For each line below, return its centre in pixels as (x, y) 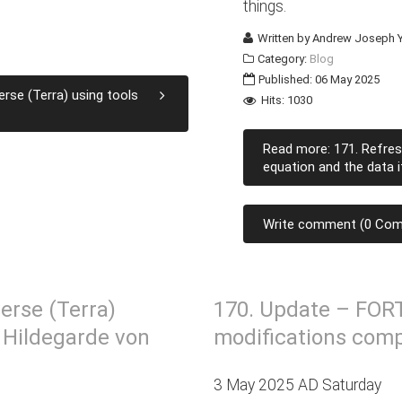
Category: (283, 59)
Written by (284, 38)
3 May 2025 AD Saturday (298, 385)
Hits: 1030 (286, 100)
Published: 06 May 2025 (319, 79)
